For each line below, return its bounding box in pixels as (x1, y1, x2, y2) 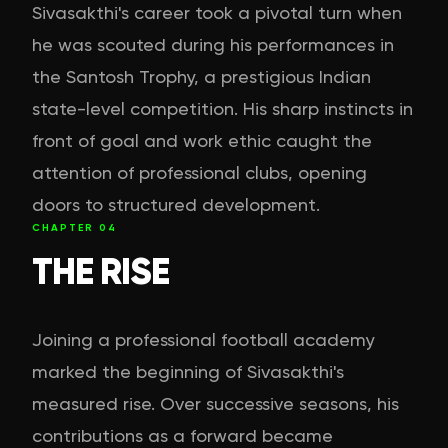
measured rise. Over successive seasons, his (32, 392, 399, 414)
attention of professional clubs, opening (32, 161, 367, 183)
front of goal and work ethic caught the (32, 129, 372, 151)
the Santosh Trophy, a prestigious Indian (32, 65, 371, 87)
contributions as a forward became (32, 424, 333, 446)
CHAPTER (32, 221, 99, 234)
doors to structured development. (32, 193, 320, 215)
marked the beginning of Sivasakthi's (32, 360, 344, 382)
